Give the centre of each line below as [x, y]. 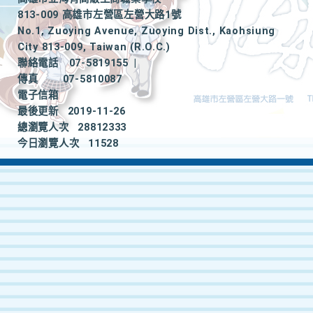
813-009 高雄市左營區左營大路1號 [100, 15]
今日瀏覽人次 [49, 144]
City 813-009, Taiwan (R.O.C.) [94, 47]
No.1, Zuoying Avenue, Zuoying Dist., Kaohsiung [147, 31]
